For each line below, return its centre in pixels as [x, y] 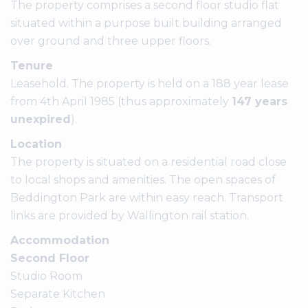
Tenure [32, 65]
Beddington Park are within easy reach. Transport [147, 197]
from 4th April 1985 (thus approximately [121, 101]
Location [36, 144]
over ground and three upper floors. [111, 41]
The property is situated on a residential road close [148, 162]
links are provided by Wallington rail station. [130, 215]
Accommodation [60, 240]
